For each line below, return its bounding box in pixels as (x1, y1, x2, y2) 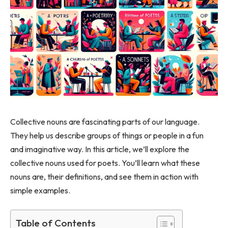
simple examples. (10, 185, 70, 195)
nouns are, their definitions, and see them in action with (10, 171, 198, 182)
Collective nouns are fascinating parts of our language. (10, 116, 199, 127)
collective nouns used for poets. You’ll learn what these (10, 157, 200, 168)
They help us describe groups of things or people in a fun (10, 130, 204, 140)
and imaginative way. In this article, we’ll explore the (10, 144, 189, 154)
